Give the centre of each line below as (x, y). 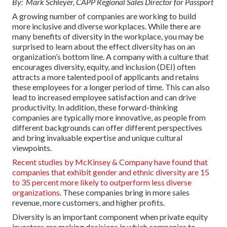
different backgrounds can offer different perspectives (107, 127)
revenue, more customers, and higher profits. (88, 202)
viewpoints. (32, 147)
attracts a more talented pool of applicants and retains (106, 77)
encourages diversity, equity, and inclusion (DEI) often (104, 66)
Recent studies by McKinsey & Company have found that (110, 162)
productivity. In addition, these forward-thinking (95, 107)
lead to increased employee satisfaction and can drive (104, 97)
